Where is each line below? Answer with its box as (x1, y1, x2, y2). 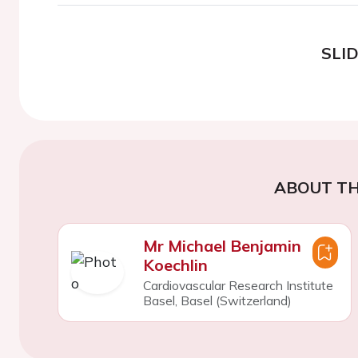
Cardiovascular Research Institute (142, 276, 333, 293)
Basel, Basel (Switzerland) (142, 292, 292, 308)
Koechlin (142, 254, 208, 275)
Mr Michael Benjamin (142, 235, 301, 256)
